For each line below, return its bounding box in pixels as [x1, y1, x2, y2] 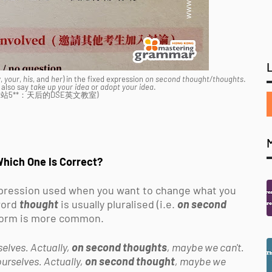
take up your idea [30, 82, 89, 92]
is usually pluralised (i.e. [58, 197, 177, 211]
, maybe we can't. [167, 240, 246, 254]
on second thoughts [72, 240, 167, 254]
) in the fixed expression [62, 74, 145, 84]
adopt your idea [100, 82, 154, 92]
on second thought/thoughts [144, 74, 243, 84]
